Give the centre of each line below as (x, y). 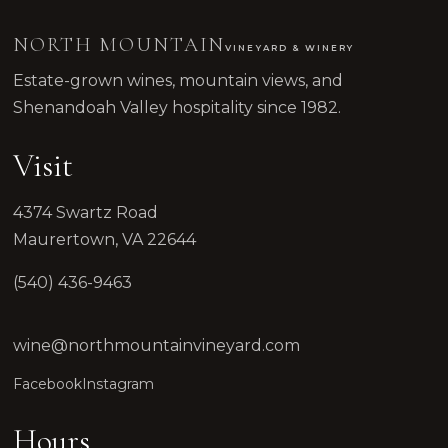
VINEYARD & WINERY (290, 48)
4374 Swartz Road (86, 213)
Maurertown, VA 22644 (105, 240)
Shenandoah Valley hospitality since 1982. (177, 108)
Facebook (48, 383)
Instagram (118, 383)
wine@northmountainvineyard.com (157, 345)
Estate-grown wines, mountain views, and (178, 81)
